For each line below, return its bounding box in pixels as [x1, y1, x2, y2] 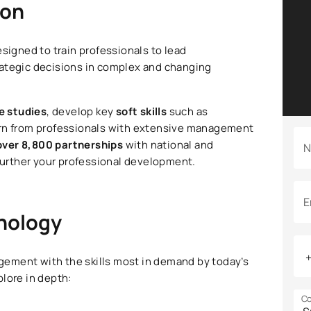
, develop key [47, 104, 116, 119]
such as [169, 104, 208, 119]
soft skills [115, 104, 169, 119]
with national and [125, 137, 214, 153]
